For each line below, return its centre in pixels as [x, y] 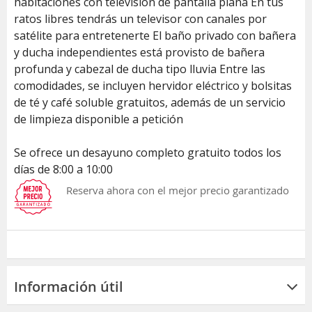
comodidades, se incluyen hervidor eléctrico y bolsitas [153, 85]
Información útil [69, 286]
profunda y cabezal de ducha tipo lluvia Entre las [140, 69]
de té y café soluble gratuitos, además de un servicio [150, 102]
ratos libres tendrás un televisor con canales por [140, 18]
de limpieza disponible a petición [99, 119]
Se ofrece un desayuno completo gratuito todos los [148, 152]
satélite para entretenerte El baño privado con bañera [155, 35]
